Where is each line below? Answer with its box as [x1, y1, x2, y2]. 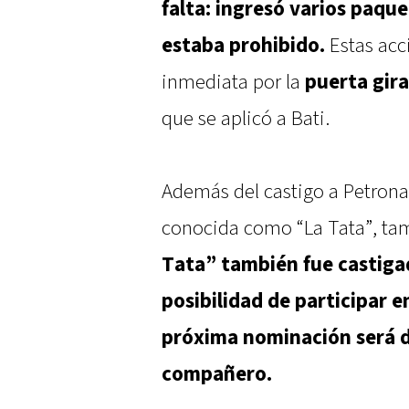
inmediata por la [162, 68, 305, 97]
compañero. [162, 361, 272, 389]
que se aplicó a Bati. [162, 105, 330, 133]
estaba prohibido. [162, 32, 325, 60]
